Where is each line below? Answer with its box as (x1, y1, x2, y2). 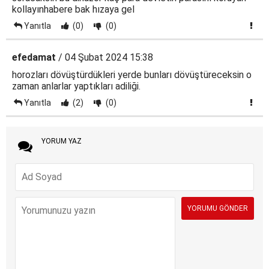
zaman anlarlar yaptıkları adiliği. (12, 80, 141, 92)
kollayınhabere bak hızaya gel (12, 4, 134, 16)
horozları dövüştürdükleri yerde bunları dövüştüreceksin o (12, 69, 252, 81)
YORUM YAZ (41, 137, 82, 146)
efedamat (12, 52, 56, 64)
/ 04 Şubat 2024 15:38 (56, 52, 153, 64)
